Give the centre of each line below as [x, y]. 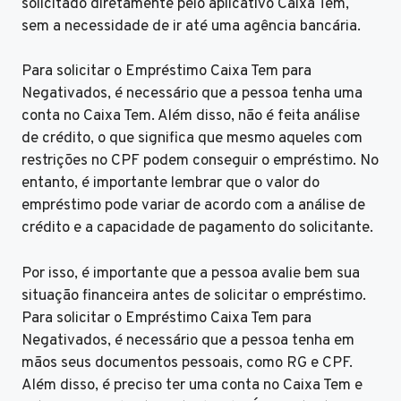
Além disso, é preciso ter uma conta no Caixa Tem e [192, 385]
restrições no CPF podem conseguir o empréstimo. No [200, 162]
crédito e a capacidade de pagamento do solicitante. [197, 229]
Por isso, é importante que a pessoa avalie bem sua [191, 273]
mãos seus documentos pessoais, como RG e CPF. [187, 363]
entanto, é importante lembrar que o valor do [171, 184]
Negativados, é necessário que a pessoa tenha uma [192, 94]
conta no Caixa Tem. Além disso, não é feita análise [191, 117]
